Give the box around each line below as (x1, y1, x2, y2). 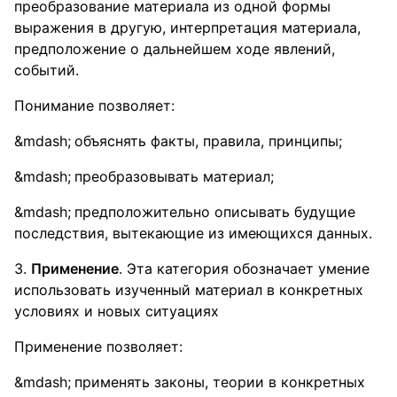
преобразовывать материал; (74, 167, 274, 185)
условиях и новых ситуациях (14, 302, 219, 320)
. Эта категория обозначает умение (119, 260, 370, 277)
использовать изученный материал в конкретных (14, 281, 363, 299)
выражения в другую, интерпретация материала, (14, 19, 361, 36)
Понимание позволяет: (14, 97, 175, 114)
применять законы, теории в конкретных (74, 373, 365, 391)
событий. (14, 61, 79, 79)
